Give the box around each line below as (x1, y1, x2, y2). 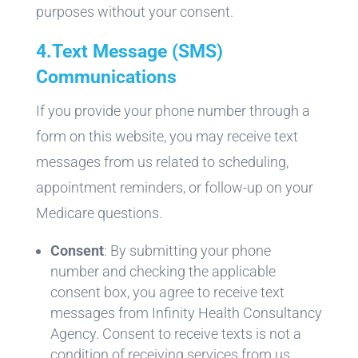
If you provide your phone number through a (35, 101, 310, 119)
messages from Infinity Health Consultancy (50, 304, 322, 321)
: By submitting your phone (103, 241, 271, 259)
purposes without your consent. (35, 2, 233, 20)
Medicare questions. (35, 204, 162, 221)
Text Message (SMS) (51, 40, 223, 62)
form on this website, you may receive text (35, 127, 298, 145)
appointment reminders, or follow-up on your (35, 178, 313, 196)
